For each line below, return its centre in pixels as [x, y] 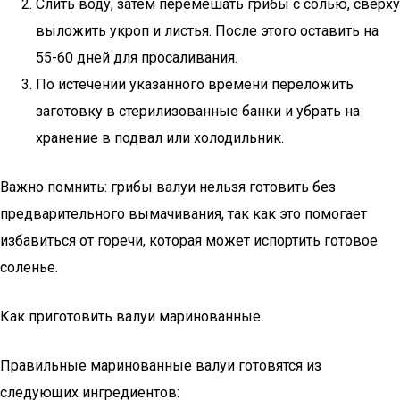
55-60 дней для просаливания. [137, 58]
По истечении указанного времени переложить [195, 84]
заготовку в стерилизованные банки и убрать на [198, 111]
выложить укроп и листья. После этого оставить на [207, 31]
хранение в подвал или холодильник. [160, 138]
